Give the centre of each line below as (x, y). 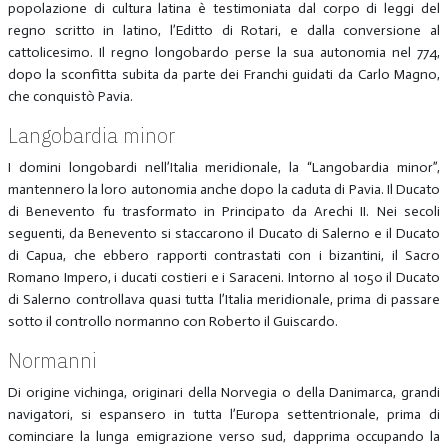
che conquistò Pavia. (70, 96)
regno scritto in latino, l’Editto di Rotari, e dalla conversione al (224, 30)
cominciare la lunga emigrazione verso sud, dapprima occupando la (224, 436)
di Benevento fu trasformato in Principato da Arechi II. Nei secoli (224, 211)
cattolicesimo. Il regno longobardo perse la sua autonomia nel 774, (224, 52)
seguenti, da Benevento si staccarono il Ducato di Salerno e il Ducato (224, 233)
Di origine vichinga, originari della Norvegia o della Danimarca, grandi (224, 392)
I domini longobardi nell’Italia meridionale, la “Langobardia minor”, (224, 167)
